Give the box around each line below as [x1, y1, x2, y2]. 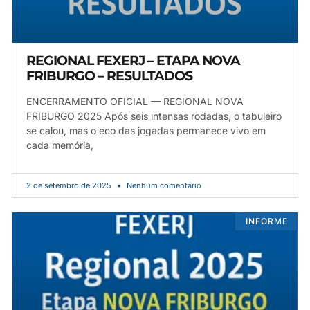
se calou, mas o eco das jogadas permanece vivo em [26, 124, 266, 136]
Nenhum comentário [125, 180, 201, 190]
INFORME [245, 216, 288, 227]
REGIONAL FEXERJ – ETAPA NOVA [26, 52, 240, 69]
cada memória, [26, 138, 93, 151]
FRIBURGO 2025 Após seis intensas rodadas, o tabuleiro [26, 109, 282, 122]
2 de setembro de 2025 [26, 180, 113, 190]
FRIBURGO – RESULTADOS [26, 67, 192, 84]
